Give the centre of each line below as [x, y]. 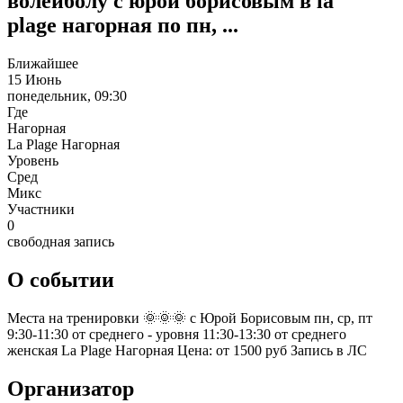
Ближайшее [43, 63]
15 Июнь [34, 79]
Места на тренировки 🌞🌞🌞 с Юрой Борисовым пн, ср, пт [190, 318]
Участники [41, 209]
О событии [61, 279]
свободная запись [61, 241]
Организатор [71, 388]
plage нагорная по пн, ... [123, 25]
